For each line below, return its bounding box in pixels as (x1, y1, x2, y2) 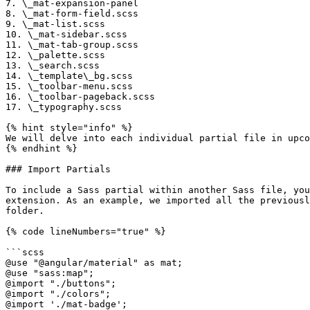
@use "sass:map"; (6, 268, 94, 278)
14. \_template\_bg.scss (6, 71, 133, 81)
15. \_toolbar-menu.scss (6, 81, 133, 91)
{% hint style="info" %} (6, 122, 133, 133)
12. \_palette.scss (6, 50, 105, 60)
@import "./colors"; (6, 289, 111, 299)
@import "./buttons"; (6, 278, 116, 289)
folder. (6, 206, 44, 216)
